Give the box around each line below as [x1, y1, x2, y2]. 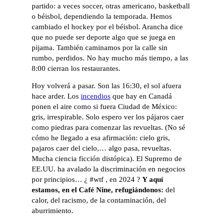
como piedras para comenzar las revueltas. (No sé [32, 123, 186, 132]
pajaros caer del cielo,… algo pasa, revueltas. [32, 144, 172, 153]
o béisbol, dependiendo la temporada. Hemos [32, 12, 172, 20]
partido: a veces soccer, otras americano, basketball [32, 1, 190, 10]
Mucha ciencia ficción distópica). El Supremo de [32, 155, 182, 163]
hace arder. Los [32, 92, 81, 101]
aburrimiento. [32, 207, 74, 215]
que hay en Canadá [111, 92, 172, 101]
